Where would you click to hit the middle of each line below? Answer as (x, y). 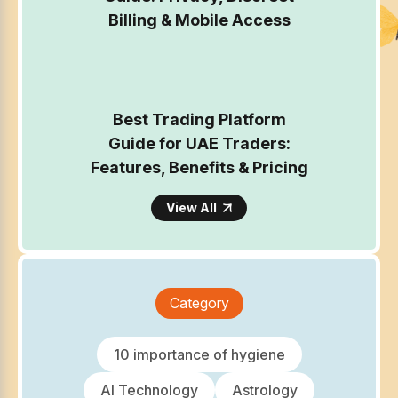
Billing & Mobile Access (199, 20)
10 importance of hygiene (199, 355)
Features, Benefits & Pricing (199, 168)
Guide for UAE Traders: (199, 144)
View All (193, 208)
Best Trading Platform (199, 120)
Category (199, 303)
